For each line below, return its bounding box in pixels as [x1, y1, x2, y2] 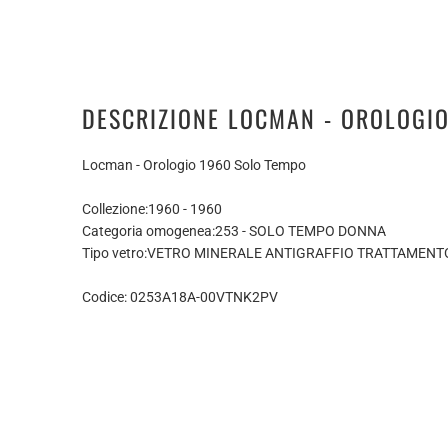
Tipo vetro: [82, 244, 147, 261]
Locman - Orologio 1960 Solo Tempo [82, 156, 309, 173]
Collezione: [82, 200, 148, 217]
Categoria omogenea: [82, 222, 215, 239]
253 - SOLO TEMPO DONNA [215, 222, 386, 239]
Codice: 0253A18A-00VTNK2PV [82, 288, 278, 305]
